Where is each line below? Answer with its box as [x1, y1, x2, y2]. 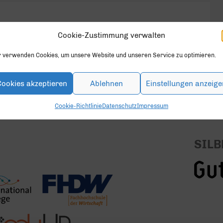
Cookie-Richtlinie [55, 103, 102, 110]
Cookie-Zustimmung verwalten [58, 31, 165, 40]
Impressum [137, 103, 168, 110]
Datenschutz [102, 103, 137, 110]
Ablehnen [90, 79, 123, 88]
